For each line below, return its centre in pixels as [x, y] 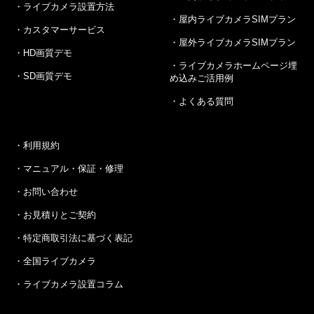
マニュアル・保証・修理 [73, 168]
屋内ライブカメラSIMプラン [237, 19]
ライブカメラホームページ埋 [238, 65]
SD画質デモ [48, 76]
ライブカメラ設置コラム [73, 284]
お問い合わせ [50, 191]
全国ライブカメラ [60, 261]
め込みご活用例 [202, 78]
